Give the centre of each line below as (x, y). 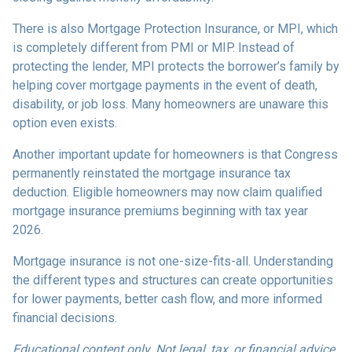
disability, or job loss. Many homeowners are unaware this (170, 104)
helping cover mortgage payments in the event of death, (165, 86)
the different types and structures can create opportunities (173, 280)
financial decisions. (65, 318)
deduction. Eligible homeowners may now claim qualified (167, 192)
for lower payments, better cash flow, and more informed (167, 299)
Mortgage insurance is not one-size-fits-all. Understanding (173, 262)
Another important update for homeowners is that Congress (175, 155)
